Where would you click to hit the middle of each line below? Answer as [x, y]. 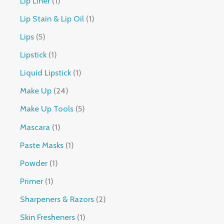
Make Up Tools [47, 109]
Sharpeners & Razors [57, 199]
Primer [32, 181]
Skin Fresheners [48, 217]
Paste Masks [42, 145]
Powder [34, 163]
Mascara [35, 127]
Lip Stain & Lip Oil [52, 19]
